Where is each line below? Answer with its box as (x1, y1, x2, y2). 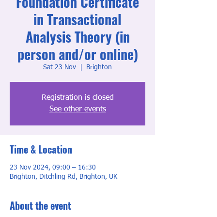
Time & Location (10, 142, 72, 156)
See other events (49, 106, 106, 113)
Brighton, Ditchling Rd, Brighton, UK (10, 173, 117, 180)
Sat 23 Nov (43, 64, 76, 71)
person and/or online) (17, 44, 138, 64)
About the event (10, 198, 71, 213)
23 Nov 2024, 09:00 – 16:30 (10, 164, 96, 171)
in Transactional (33, 9, 122, 29)
